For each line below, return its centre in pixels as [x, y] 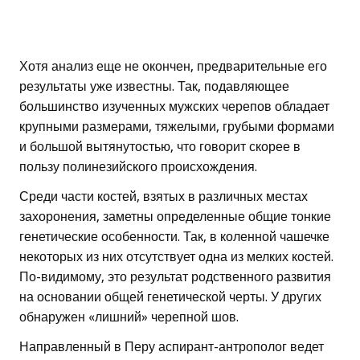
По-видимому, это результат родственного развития [175, 277]
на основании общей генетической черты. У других [170, 297]
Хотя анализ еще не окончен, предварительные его [173, 67]
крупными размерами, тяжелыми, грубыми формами [177, 127]
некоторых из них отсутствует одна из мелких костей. [176, 257]
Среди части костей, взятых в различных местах [164, 197]
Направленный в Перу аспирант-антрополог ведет [172, 347]
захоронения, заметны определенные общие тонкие [175, 217]
